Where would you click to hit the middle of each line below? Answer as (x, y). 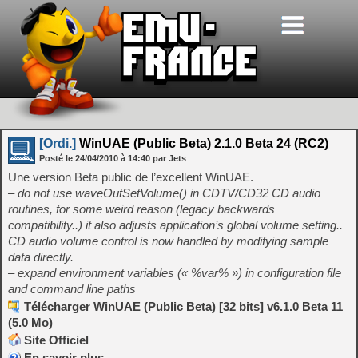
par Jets (169, 158)
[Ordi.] (58, 143)
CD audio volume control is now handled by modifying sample (168, 241)
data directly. (41, 257)
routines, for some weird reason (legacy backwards (141, 209)
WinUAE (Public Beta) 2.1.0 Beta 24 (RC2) (202, 143)
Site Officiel (56, 340)
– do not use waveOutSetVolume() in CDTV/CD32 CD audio (164, 193)
